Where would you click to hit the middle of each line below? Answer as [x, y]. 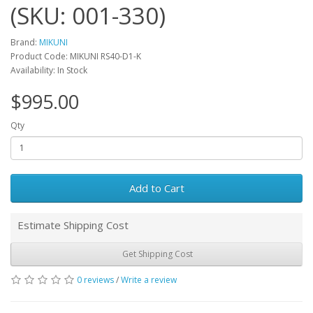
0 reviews [95, 279]
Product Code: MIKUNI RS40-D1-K [76, 56]
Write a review [149, 279]
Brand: [25, 42]
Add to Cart [156, 188]
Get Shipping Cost [156, 254]
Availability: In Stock [49, 70]
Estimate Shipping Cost [73, 225]
